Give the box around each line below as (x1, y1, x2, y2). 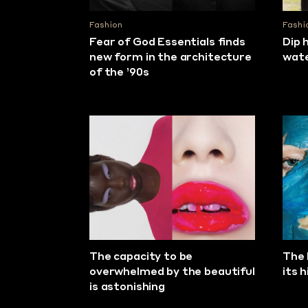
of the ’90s (89, 67, 149, 78)
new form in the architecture (89, 52, 252, 63)
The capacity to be (89, 252, 193, 263)
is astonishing (89, 282, 165, 293)
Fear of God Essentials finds (89, 37, 245, 48)
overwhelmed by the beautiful (89, 267, 255, 278)
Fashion (89, 21, 123, 30)
